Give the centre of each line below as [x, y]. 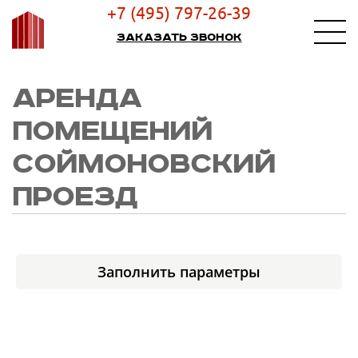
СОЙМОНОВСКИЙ [144, 164]
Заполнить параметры [179, 272]
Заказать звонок [179, 38]
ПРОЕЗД [75, 197]
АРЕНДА [77, 99]
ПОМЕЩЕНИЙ [112, 131]
